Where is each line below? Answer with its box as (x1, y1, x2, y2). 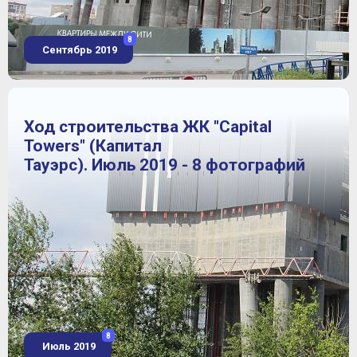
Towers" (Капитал (24, 136, 162, 156)
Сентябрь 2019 (40, 44, 117, 56)
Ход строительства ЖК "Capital (24, 117, 272, 137)
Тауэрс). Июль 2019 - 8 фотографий (24, 155, 305, 175)
